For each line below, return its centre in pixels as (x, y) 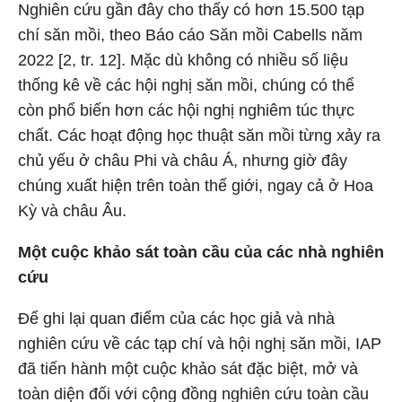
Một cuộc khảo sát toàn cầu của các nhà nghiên (201, 252)
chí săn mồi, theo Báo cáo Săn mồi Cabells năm (190, 35)
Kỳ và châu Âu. (72, 211)
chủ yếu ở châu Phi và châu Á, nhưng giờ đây (183, 161)
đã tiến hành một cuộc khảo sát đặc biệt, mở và (188, 369)
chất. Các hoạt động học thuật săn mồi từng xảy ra (199, 135)
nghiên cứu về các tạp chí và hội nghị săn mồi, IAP (200, 344)
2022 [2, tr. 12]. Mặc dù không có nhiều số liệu (183, 60)
